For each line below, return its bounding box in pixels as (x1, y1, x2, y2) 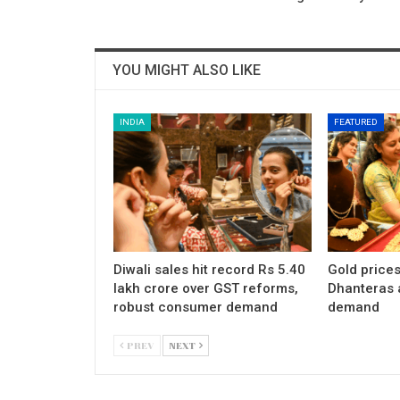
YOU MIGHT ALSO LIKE (112, 61, 261, 79)
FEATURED (333, 116, 378, 127)
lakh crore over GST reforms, (113, 279, 298, 296)
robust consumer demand (113, 298, 278, 315)
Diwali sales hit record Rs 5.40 (113, 261, 305, 278)
